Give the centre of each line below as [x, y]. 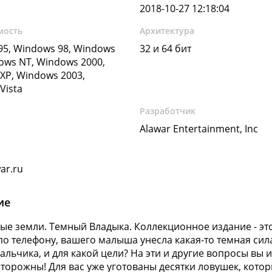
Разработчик [168, 111]
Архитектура [167, 31]
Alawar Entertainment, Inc [199, 129]
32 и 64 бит [166, 49]
